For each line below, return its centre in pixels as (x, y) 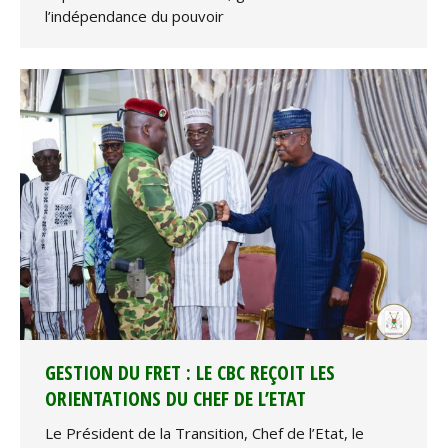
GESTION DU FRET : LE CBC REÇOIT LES (190, 373)
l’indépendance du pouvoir (134, 16)
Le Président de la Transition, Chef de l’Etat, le (204, 433)
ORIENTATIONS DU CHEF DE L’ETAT (175, 399)
